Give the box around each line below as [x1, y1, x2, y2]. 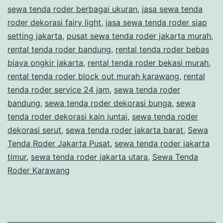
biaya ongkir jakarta [7, 57, 83, 68]
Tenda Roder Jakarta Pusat [7, 138, 110, 148]
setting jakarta [7, 30, 62, 41]
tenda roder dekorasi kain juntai [7, 111, 127, 121]
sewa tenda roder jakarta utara [31, 151, 148, 162]
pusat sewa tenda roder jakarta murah [67, 30, 211, 41]
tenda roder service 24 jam [7, 84, 110, 95]
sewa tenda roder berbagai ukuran [7, 3, 137, 14]
